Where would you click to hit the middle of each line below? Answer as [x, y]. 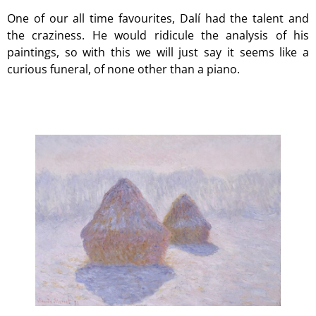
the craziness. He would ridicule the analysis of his [158, 36]
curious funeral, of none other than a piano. [123, 69]
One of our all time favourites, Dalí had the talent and [158, 19]
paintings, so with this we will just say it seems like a [158, 53]
